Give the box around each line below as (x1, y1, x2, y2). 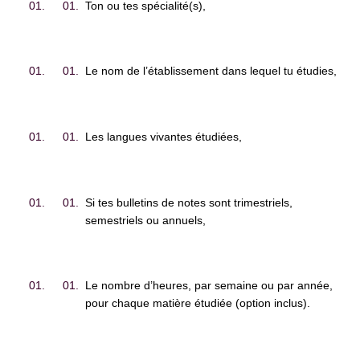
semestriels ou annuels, (85, 213, 207, 227)
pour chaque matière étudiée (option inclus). (85, 297, 311, 310)
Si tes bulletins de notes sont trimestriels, (85, 195, 293, 209)
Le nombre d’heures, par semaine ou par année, (85, 279, 333, 292)
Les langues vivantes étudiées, (85, 130, 243, 143)
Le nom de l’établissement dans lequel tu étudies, (85, 64, 337, 78)
